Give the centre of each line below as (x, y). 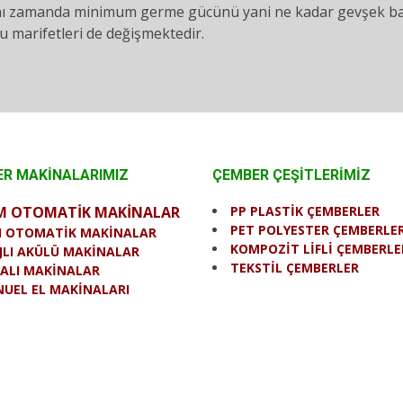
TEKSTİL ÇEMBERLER (295, 268)
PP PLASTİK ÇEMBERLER (305, 211)
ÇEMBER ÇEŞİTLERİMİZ (291, 175)
